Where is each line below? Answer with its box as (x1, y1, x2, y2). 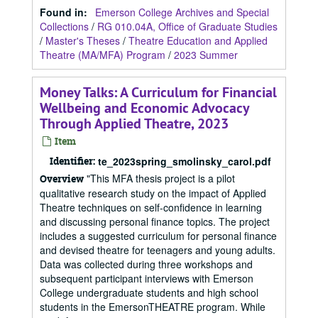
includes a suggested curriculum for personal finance (40, 229, 277, 243)
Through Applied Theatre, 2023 (40, 114, 229, 133)
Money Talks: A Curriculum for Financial (40, 83, 277, 102)
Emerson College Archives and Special (95, 5, 269, 19)
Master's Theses (45, 33, 120, 48)
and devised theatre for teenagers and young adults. (40, 243, 275, 257)
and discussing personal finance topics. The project (40, 214, 270, 229)
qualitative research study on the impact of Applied (40, 186, 266, 200)
